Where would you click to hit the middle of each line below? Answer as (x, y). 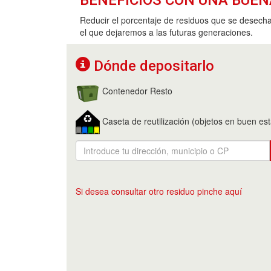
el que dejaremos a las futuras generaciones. (166, 32)
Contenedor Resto (136, 90)
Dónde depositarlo (152, 66)
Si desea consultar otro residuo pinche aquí (159, 191)
